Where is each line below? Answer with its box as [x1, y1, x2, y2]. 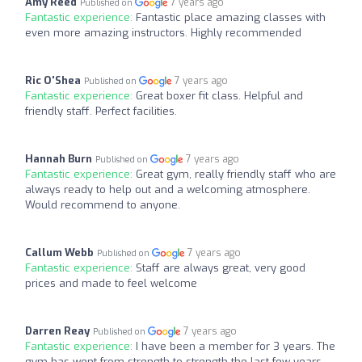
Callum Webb [25, 245, 94, 259]
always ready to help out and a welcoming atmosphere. [25, 182, 310, 196]
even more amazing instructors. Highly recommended [25, 25, 301, 40]
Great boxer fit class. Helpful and [136, 88, 303, 103]
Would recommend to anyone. [25, 197, 180, 212]
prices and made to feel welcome [25, 276, 197, 290]
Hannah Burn [25, 151, 92, 166]
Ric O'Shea [25, 73, 81, 87]
